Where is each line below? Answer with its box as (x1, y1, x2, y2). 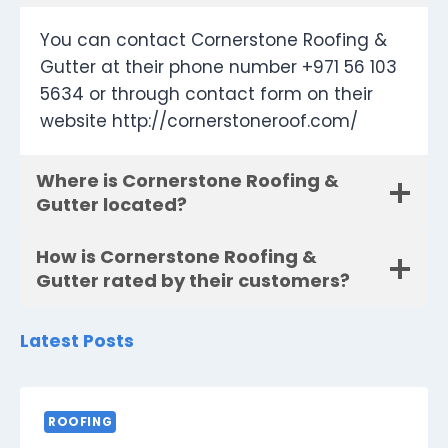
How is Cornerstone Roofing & (36, 244, 317, 270)
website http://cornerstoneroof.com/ (40, 109, 358, 134)
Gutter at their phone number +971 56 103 (40, 55, 397, 80)
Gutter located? (36, 192, 187, 218)
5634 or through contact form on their (40, 82, 373, 107)
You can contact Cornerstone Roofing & (40, 28, 387, 53)
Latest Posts (20, 329, 134, 354)
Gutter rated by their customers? (36, 268, 350, 294)
